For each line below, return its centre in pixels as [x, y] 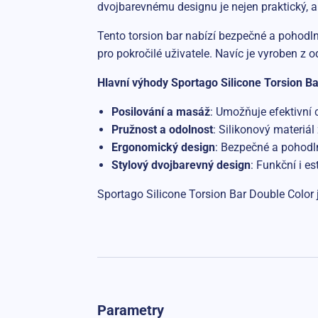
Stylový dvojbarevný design [181, 165]
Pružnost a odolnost [162, 129]
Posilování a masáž [160, 111]
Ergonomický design [163, 147]
